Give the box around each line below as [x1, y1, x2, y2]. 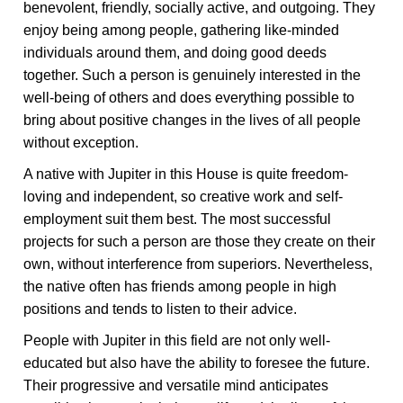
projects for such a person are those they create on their [23, 234, 376, 249]
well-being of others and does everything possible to [23, 90, 355, 105]
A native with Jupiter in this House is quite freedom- [23, 166, 349, 182]
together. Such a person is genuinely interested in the [23, 67, 362, 83]
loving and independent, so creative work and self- [23, 189, 344, 204]
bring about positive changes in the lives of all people [23, 112, 362, 128]
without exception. [23, 135, 139, 150]
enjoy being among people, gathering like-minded [23, 22, 340, 38]
